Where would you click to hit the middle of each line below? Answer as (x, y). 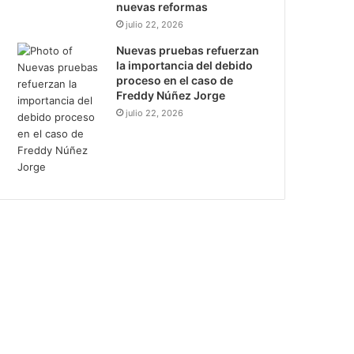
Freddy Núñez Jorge (171, 95)
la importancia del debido (185, 65)
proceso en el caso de (175, 80)
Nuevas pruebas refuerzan (188, 50)
